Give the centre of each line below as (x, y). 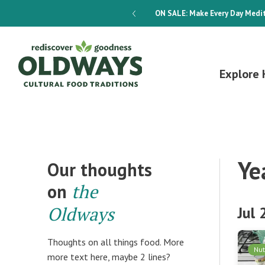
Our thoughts (100, 169)
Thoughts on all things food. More (116, 242)
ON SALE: (171, 13)
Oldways (81, 214)
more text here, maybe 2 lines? (109, 257)
